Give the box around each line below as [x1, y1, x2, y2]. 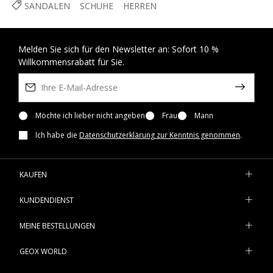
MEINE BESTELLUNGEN [19, 220, 95, 231]
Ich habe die [35, 129, 79, 140]
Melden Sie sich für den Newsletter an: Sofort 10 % [18, 43, 219, 55]
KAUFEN [19, 169, 47, 180]
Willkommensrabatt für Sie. [18, 55, 124, 68]
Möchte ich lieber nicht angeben [35, 110, 145, 121]
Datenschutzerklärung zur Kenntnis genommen [79, 129, 240, 140]
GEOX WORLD [19, 246, 67, 257]
